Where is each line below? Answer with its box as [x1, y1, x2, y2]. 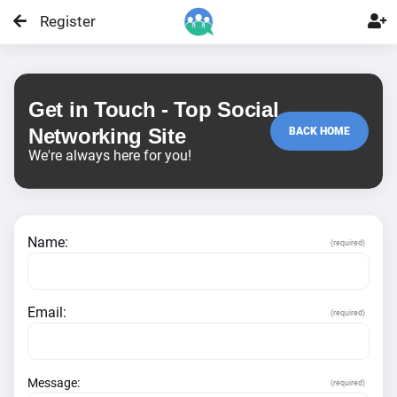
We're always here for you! [28, 147, 191, 164]
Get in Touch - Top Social [28, 97, 279, 121]
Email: [27, 304, 66, 321]
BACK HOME [289, 125, 350, 137]
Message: [27, 376, 80, 390]
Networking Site [28, 124, 186, 148]
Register [40, 12, 96, 30]
